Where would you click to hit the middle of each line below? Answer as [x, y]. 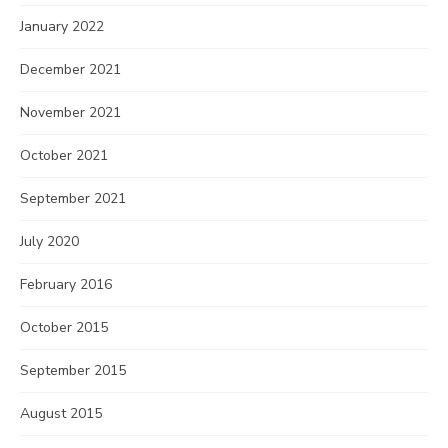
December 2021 [70, 69]
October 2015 [64, 327]
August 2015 [61, 413]
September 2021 [73, 198]
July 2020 [49, 241]
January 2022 [62, 26]
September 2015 [73, 370]
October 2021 [64, 155]
